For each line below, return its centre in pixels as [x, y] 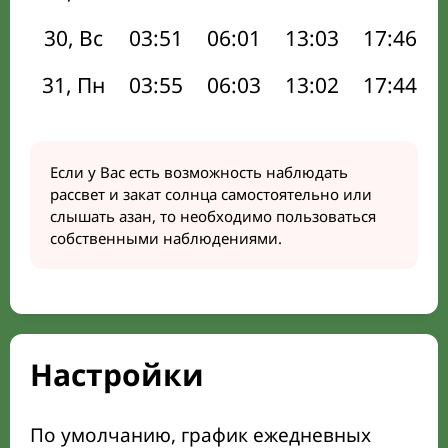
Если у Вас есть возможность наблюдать [199, 172]
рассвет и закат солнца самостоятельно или [211, 194]
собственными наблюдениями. [166, 238]
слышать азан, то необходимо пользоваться [213, 216]
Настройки [117, 374]
